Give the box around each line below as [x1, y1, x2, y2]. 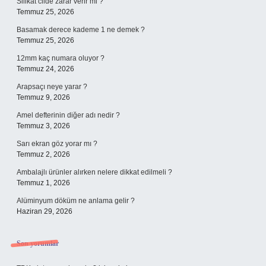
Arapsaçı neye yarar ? [17, 83, 87, 91]
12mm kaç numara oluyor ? [17, 54, 104, 62]
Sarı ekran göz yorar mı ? [17, 140, 97, 148]
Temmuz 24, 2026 [17, 65, 74, 73]
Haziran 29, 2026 [17, 207, 72, 216]
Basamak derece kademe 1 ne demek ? [17, 26, 145, 34]
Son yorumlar [17, 239, 59, 248]
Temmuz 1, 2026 [17, 179, 70, 187]
